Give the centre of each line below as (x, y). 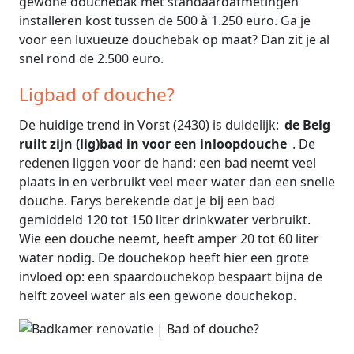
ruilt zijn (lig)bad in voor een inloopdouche (154, 144)
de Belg (307, 125)
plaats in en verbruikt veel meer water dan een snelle (177, 182)
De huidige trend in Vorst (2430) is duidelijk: (151, 125)
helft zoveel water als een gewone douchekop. (158, 296)
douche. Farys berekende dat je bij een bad (147, 201)
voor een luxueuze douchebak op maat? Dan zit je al (174, 40)
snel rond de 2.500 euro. (91, 59)
